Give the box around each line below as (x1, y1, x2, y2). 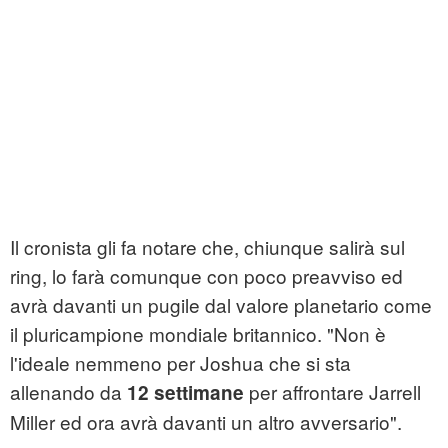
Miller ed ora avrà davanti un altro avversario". (10, 408, 402, 436)
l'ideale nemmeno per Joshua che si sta (10, 349, 351, 377)
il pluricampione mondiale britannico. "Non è (10, 320, 386, 348)
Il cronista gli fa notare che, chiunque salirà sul (10, 233, 405, 261)
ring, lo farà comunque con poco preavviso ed (10, 262, 403, 290)
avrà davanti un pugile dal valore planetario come (10, 291, 432, 319)
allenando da (10, 378, 127, 406)
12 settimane (127, 379, 244, 407)
